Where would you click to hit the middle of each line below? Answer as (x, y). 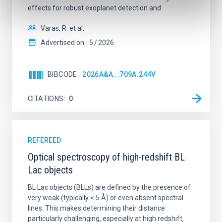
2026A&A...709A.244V (119, 74)
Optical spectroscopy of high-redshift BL (106, 157)
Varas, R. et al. (62, 28)
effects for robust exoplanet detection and (94, 8)
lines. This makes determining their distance (96, 208)
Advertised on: (63, 43)
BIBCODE (62, 74)
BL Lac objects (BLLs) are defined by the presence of (109, 187)
